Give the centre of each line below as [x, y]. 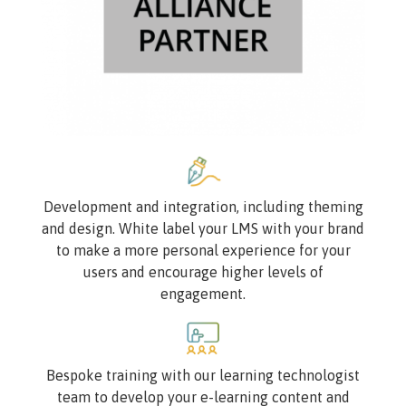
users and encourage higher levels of [203, 271]
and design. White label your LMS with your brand [203, 228]
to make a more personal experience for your [203, 250]
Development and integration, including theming [203, 206]
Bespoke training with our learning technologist [203, 375]
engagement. [203, 293]
